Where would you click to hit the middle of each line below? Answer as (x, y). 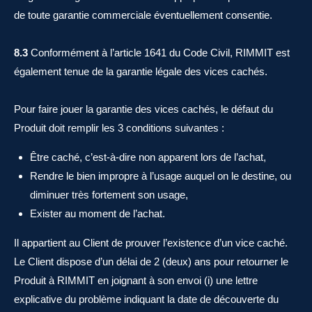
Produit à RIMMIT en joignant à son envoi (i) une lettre (136, 280)
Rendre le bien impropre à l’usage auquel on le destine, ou (160, 176)
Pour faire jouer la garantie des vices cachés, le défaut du (143, 109)
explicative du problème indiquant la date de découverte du (146, 299)
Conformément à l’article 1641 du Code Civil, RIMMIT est (159, 53)
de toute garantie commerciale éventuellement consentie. (143, 15)
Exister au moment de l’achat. (97, 213)
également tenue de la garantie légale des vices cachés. (141, 71)
